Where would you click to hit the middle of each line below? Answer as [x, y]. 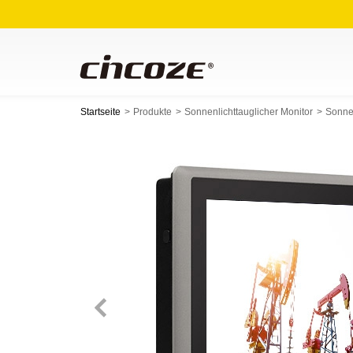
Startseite [100, 112]
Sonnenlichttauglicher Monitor [249, 112]
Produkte [152, 112]
